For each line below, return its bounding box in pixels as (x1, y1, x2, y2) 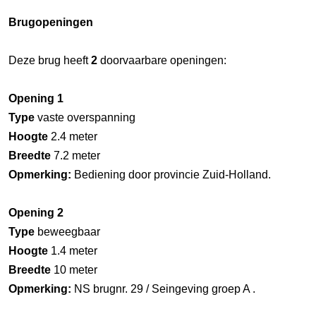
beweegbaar (35, 225, 100, 238)
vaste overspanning (35, 111, 135, 123)
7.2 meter (51, 149, 100, 162)
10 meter (51, 263, 97, 276)
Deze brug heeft (8, 54, 91, 66)
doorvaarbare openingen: (97, 54, 226, 66)
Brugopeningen (8, 16, 93, 28)
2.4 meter (48, 130, 97, 142)
